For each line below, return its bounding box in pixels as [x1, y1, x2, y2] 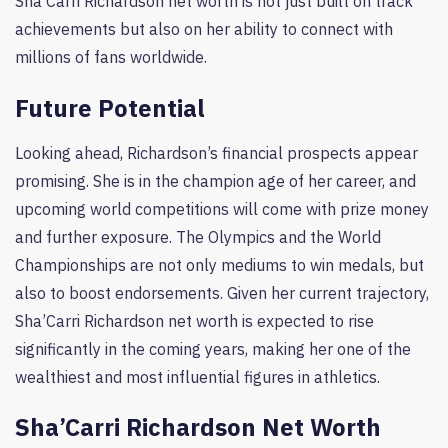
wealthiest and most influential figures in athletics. [15, 366, 380, 387]
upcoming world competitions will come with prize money [15, 198, 429, 219]
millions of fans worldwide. [15, 47, 207, 68]
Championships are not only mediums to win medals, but [15, 254, 424, 275]
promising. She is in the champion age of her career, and [15, 170, 416, 191]
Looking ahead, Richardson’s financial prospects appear [15, 142, 418, 163]
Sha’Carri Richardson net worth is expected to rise [15, 310, 374, 331]
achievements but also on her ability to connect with [15, 19, 393, 40]
